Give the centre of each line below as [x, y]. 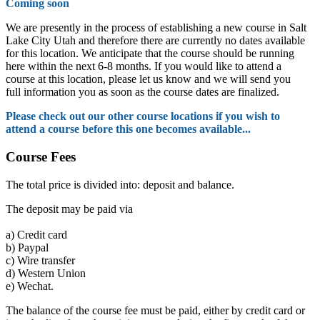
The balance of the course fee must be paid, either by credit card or [155, 310]
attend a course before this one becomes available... [128, 129]
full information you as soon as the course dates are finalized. [142, 92]
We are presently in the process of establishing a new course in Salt [156, 28]
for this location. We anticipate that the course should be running [150, 54]
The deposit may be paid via [69, 209]
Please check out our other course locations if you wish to [143, 116]
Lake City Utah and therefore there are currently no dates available [155, 41]
